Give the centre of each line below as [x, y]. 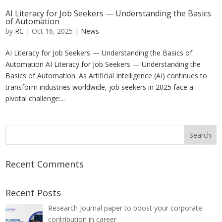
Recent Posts [33, 193]
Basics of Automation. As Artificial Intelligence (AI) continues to [107, 75]
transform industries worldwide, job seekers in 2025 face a [100, 87]
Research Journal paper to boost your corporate [125, 208]
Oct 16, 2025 [53, 31]
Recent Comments [45, 164]
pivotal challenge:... [35, 98]
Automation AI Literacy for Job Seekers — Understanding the [103, 64]
